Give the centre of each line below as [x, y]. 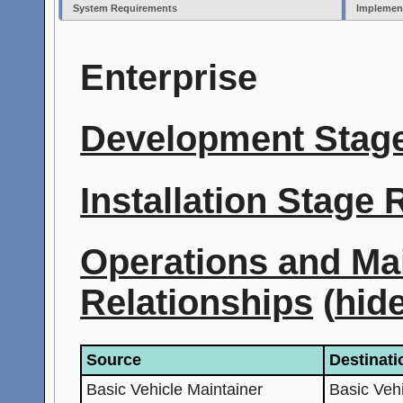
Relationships [197, 303]
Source [114, 359]
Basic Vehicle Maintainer [175, 389]
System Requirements [125, 9]
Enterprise [169, 77]
